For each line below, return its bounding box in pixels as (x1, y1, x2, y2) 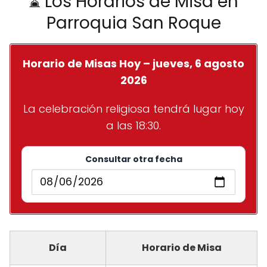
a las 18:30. (106, 117, 161, 133)
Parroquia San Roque (46, 11, 221, 35)
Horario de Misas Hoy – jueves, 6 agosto (23, 55, 244, 71)
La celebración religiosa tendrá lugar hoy (23, 101, 244, 116)
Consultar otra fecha (85, 153, 182, 165)
